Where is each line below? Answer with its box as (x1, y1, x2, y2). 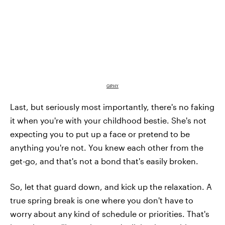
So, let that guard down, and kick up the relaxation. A (10, 181, 212, 191)
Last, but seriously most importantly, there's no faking (10, 101, 214, 111)
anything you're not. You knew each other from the (10, 142, 203, 152)
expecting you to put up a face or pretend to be (10, 129, 190, 139)
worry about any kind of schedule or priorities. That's (10, 208, 209, 218)
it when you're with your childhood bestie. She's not (10, 115, 206, 125)
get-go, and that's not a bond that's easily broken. (10, 156, 198, 166)
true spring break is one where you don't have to (10, 195, 193, 205)
